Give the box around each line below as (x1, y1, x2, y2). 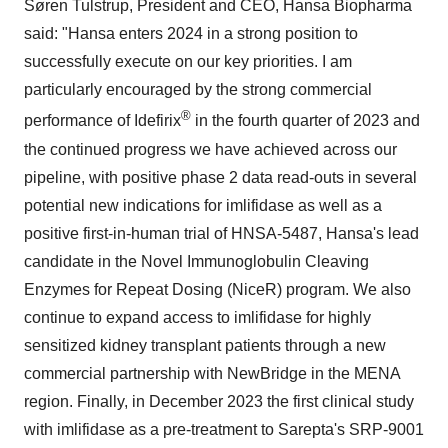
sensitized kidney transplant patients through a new (24, 336, 386, 354)
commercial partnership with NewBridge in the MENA (24, 364, 400, 382)
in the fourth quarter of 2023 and (195, 112, 420, 130)
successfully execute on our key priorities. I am (24, 53, 352, 71)
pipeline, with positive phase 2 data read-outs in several (24, 168, 417, 186)
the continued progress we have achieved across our (24, 140, 397, 158)
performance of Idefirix (24, 112, 181, 130)
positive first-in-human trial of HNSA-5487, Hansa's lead (24, 224, 419, 242)
